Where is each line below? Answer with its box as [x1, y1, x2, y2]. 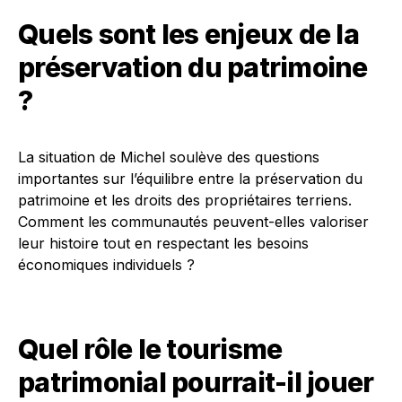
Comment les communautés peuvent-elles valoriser [18, 213, 369, 231]
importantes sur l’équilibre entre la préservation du [18, 170, 363, 188]
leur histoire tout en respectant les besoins [18, 234, 309, 252]
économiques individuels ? [18, 256, 195, 274]
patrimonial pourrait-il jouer [18, 366, 374, 398]
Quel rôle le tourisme [18, 333, 283, 365]
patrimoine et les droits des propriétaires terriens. [18, 191, 352, 209]
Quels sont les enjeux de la [18, 18, 359, 50]
